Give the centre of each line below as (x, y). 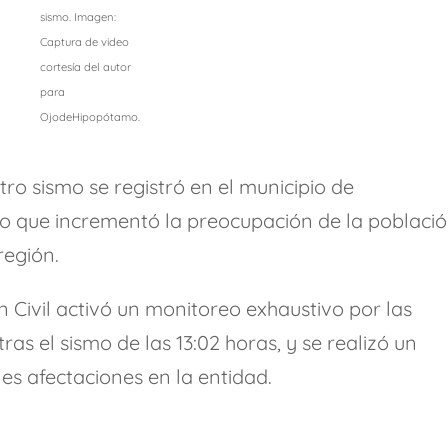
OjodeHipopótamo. (89, 117)
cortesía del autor (85, 67)
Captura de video (84, 42)
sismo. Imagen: (77, 17)
